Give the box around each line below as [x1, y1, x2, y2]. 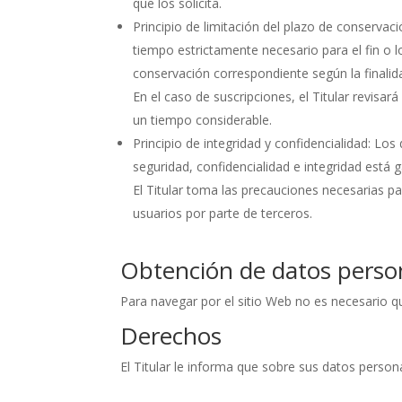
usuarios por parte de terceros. [133, 205, 313, 222]
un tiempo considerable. [133, 111, 273, 128]
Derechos [120, 319, 223, 352]
